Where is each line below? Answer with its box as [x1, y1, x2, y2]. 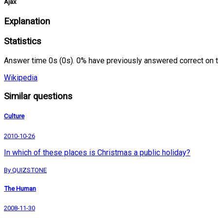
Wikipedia [4, 73, 37, 82]
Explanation [4, 16, 50, 27]
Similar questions [4, 91, 73, 102]
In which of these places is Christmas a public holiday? [4, 147, 190, 157]
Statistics [4, 36, 41, 47]
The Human [4, 184, 36, 192]
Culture [4, 112, 24, 120]
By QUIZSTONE [4, 166, 47, 174]
